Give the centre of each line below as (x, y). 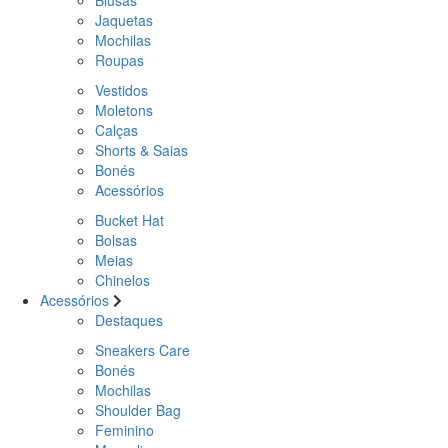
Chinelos (122, 279)
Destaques (129, 319)
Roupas (119, 59)
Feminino (124, 429)
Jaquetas (124, 19)
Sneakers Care (142, 349)
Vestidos (121, 89)
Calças (116, 129)
